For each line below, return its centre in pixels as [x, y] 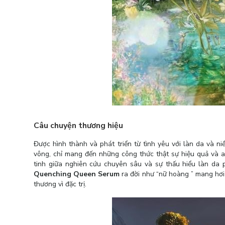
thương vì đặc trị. [60, 184]
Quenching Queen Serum [77, 174]
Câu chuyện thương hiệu [78, 126]
